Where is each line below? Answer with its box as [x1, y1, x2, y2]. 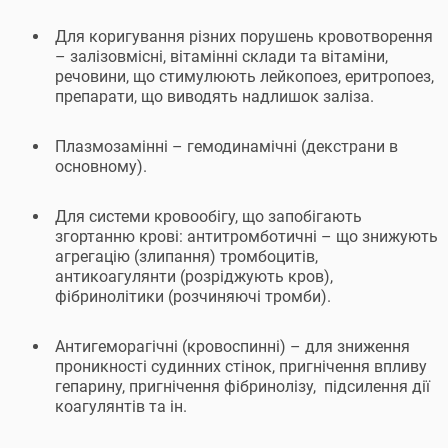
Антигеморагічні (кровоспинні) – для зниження [55, 337, 410, 356]
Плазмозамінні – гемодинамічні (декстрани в [55, 137, 398, 156]
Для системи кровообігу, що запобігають [55, 207, 362, 226]
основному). [55, 157, 147, 176]
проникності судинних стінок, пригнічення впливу [55, 357, 427, 376]
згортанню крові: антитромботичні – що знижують [55, 227, 438, 246]
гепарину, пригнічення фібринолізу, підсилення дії [55, 377, 430, 396]
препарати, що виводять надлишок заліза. [55, 87, 374, 106]
